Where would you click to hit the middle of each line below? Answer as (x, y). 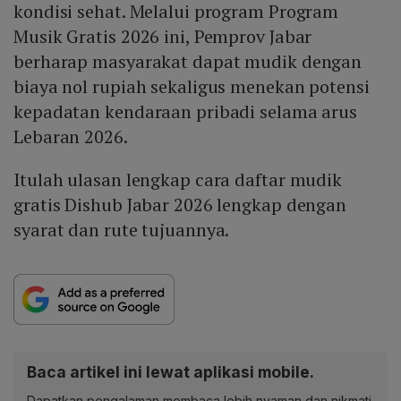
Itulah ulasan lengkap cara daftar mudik (178, 180)
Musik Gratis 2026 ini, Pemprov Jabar (163, 37)
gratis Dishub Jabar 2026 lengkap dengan (180, 205)
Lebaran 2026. (71, 137)
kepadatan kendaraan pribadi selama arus (186, 112)
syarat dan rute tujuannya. (122, 230)
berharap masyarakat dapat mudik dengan (188, 62)
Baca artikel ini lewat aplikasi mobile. (171, 372)
